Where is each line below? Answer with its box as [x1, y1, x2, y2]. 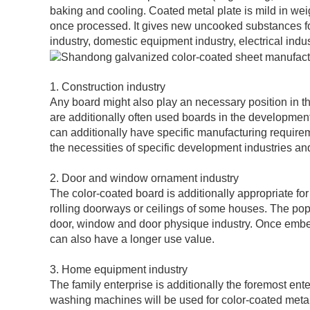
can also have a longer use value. [50, 233, 215, 246]
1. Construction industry [50, 81, 165, 93]
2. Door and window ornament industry [50, 172, 239, 185]
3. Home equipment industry [50, 264, 188, 276]
